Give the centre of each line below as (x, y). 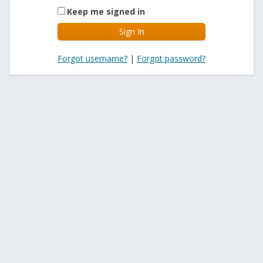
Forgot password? (171, 59)
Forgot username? (92, 59)
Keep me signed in (106, 11)
